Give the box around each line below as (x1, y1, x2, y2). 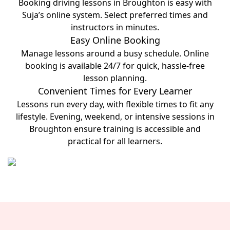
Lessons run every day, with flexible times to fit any (16, 99, 214, 110)
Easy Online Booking (70, 34, 160, 46)
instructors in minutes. (71, 22, 159, 33)
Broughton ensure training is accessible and (29, 123, 201, 135)
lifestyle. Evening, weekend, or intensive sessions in (15, 111, 215, 122)
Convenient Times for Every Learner (38, 85, 192, 97)
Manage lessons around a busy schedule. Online (21, 48, 209, 59)
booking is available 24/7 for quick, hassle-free (25, 60, 205, 71)
